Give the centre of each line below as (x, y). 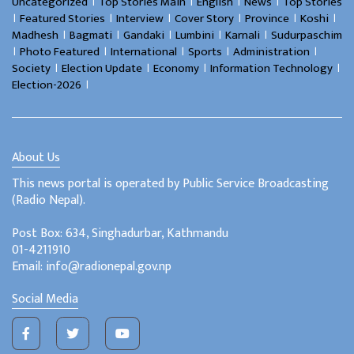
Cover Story (204, 18)
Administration (271, 51)
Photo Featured (60, 51)
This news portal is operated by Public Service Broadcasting (170, 183)
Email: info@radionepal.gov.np (92, 266)
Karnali (243, 35)
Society (31, 68)
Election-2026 (47, 85)
